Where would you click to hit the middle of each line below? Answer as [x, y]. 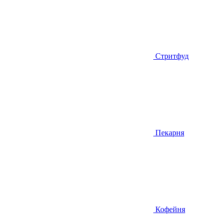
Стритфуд [172, 56]
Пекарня [170, 133]
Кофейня [170, 210]
